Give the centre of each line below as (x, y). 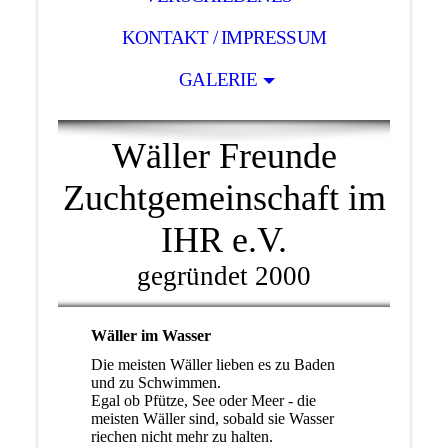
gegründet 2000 (224, 275)
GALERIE (218, 79)
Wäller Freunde (224, 155)
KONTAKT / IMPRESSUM (224, 37)
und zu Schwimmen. (156, 382)
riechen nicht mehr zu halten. (182, 436)
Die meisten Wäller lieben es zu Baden (213, 364)
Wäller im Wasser (151, 335)
